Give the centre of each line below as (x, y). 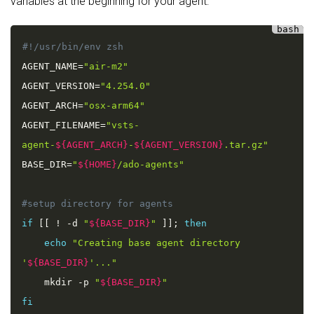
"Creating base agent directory (156, 243)
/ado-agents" (151, 164)
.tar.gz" (246, 145)
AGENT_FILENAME (61, 125)
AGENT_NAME (50, 66)
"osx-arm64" (114, 105)
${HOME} (97, 164)
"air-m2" (106, 66)
